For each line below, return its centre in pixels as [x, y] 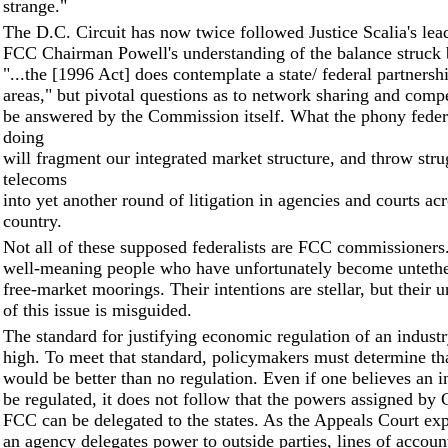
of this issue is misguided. [97, 310]
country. [32, 221]
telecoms [35, 179]
